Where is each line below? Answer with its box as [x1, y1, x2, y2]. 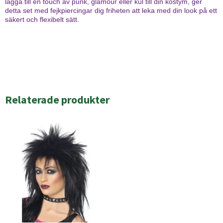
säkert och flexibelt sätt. [5, 15, 79, 24]
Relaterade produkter [5, 93, 110, 107]
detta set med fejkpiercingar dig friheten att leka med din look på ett [5, 6, 217, 15]
